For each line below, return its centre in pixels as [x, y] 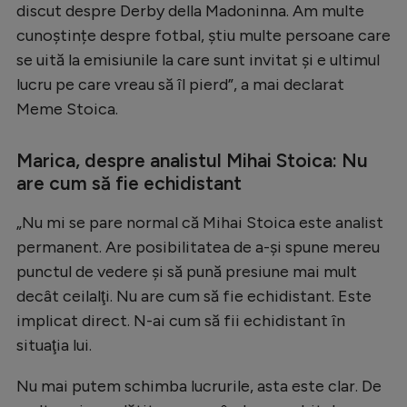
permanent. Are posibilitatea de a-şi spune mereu [198, 247]
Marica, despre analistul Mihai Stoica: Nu [192, 160]
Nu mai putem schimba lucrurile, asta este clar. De [199, 386]
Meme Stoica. [67, 109]
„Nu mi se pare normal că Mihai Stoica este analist [200, 222]
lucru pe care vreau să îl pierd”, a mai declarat [180, 84]
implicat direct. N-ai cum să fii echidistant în [181, 320]
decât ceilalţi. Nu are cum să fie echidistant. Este [194, 296]
